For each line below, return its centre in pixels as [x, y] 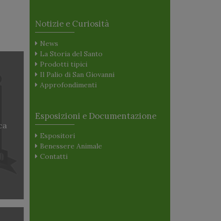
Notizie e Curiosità [72, 23]
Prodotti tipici [64, 64]
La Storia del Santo [71, 54]
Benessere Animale [71, 146]
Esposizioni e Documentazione [96, 116]
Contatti [54, 157]
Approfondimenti [68, 85]
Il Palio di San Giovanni [77, 75]
